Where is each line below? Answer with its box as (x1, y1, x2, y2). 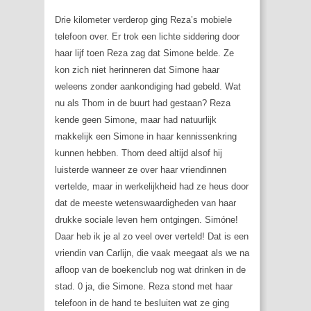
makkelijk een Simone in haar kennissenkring (55, 131, 237, 142)
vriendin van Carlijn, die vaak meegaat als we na (55, 248, 249, 259)
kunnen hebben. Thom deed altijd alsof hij (55, 148, 222, 159)
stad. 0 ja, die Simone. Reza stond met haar (55, 281, 233, 292)
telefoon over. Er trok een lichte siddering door (55, 31, 239, 42)
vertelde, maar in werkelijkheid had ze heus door (55, 181, 249, 192)
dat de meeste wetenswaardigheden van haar (55, 198, 236, 209)
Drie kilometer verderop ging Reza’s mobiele (55, 15, 232, 26)
